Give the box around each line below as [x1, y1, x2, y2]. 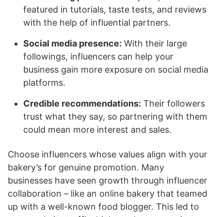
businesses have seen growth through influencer [8, 175, 207, 186]
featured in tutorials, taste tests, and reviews [23, 4, 206, 15]
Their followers [141, 98, 205, 108]
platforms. [23, 77, 65, 88]
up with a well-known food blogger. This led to [8, 201, 199, 212]
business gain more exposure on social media [23, 64, 208, 75]
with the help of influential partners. [23, 17, 170, 28]
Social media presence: [23, 38, 122, 48]
